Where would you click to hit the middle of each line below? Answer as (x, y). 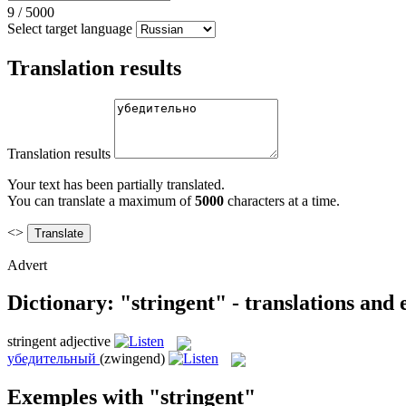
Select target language (70, 28)
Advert (27, 265)
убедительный (52, 358)
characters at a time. (282, 200)
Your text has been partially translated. (116, 184)
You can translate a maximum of (101, 200)
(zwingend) (132, 358)
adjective (85, 342)
